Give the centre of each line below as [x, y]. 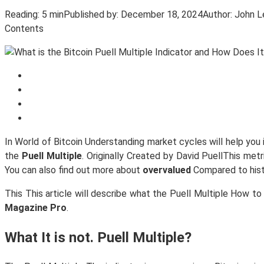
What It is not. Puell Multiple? [98, 237]
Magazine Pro [36, 207]
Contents [24, 28]
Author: [217, 14]
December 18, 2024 [162, 14]
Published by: [91, 14]
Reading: [22, 14]
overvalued [167, 170]
